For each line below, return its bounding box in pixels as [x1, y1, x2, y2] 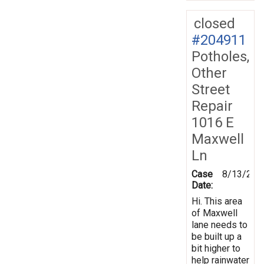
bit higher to [192, 242, 240, 254]
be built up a [192, 230, 242, 242]
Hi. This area [192, 195, 242, 207]
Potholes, [192, 48, 249, 65]
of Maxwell [192, 207, 237, 219]
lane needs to [192, 219, 247, 230]
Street [192, 81, 230, 98]
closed [194, 15, 235, 32]
